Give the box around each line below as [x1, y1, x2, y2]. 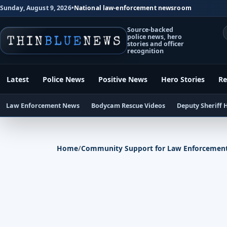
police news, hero [127, 32, 182, 41]
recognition [127, 46, 164, 55]
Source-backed [127, 25, 174, 34]
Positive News [98, 74, 148, 84]
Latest [7, 74, 29, 84]
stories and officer [127, 39, 184, 48]
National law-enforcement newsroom [73, 4, 192, 13]
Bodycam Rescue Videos [91, 101, 165, 110]
